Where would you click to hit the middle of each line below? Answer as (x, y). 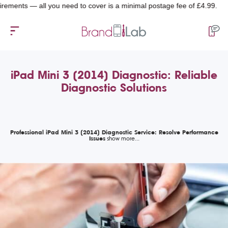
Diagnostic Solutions (114, 88)
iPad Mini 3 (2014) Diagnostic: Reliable (114, 75)
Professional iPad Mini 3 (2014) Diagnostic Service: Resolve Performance (114, 132)
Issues (97, 138)
